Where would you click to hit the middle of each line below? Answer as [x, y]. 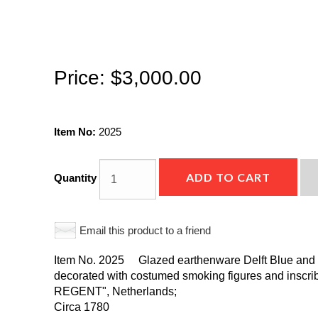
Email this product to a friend [146, 230]
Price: [80, 78]
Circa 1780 [82, 307]
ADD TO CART [229, 177]
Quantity [76, 178]
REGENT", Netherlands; [116, 291]
